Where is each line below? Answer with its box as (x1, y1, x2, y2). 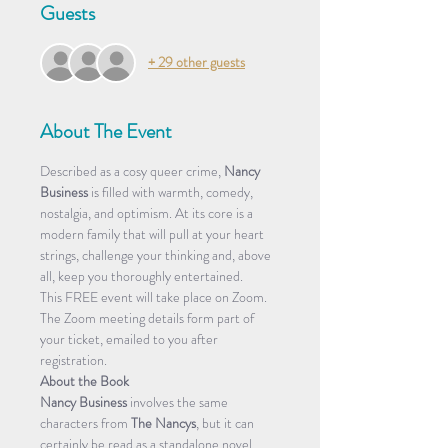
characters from (40, 412, 131, 433)
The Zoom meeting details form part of (40, 307, 257, 328)
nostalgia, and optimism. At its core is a (40, 202, 256, 223)
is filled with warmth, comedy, (88, 181, 256, 202)
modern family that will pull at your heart (40, 223, 267, 244)
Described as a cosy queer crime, (40, 160, 224, 181)
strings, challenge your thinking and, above (40, 244, 274, 265)
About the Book (40, 370, 129, 391)
